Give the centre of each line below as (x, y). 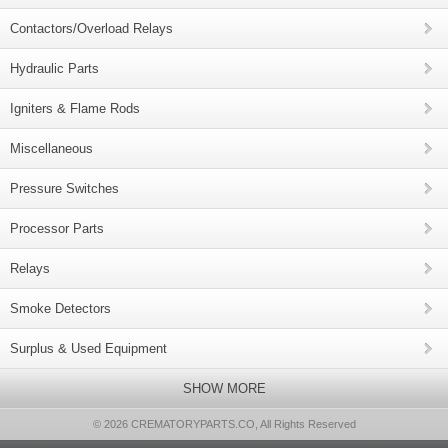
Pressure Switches (64, 188)
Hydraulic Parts (54, 68)
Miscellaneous (51, 148)
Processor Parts (57, 228)
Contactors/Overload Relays (91, 28)
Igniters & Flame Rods (75, 108)
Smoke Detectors (60, 308)
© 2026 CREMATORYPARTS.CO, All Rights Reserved (224, 424)
